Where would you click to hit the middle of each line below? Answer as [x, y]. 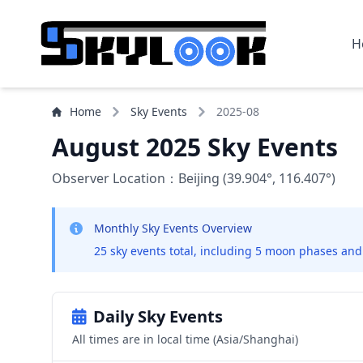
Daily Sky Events [158, 316]
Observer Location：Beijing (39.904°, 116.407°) [194, 178]
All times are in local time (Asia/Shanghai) [185, 339]
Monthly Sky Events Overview [173, 228]
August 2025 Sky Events [195, 147]
